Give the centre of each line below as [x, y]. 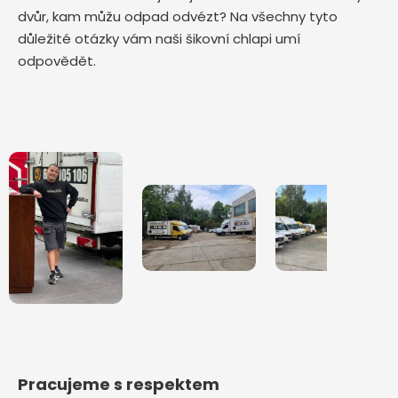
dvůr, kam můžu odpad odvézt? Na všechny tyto [178, 16]
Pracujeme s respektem [119, 385]
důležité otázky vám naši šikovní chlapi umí [159, 39]
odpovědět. [57, 61]
